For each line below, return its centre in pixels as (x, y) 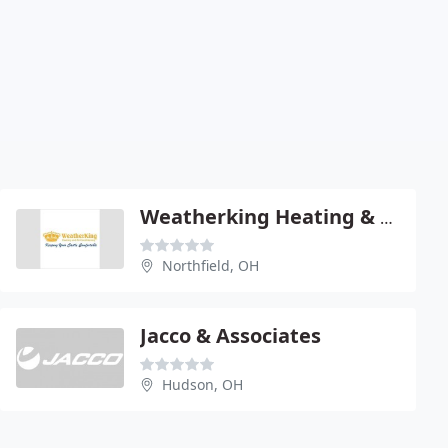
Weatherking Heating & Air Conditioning (386, 217)
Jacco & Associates (230, 335)
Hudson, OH (202, 384)
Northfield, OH (210, 265)
